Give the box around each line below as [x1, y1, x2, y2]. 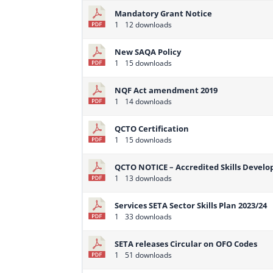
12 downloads [123, 19, 172, 30]
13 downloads [123, 173, 172, 184]
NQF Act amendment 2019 [115, 85, 218, 96]
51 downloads [123, 250, 172, 261]
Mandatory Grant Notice [115, 8, 213, 19]
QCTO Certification [115, 123, 190, 135]
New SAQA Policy [115, 46, 182, 58]
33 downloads [123, 211, 172, 222]
